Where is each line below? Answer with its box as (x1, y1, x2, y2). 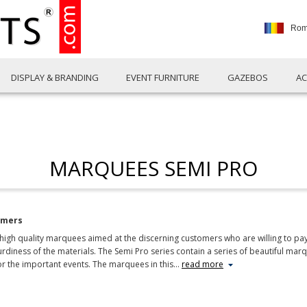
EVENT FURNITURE (126, 71, 200, 84)
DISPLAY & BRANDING (10, 71, 99, 84)
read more (182, 258, 223, 270)
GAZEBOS (227, 71, 268, 84)
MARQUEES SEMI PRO (49, 154, 258, 182)
